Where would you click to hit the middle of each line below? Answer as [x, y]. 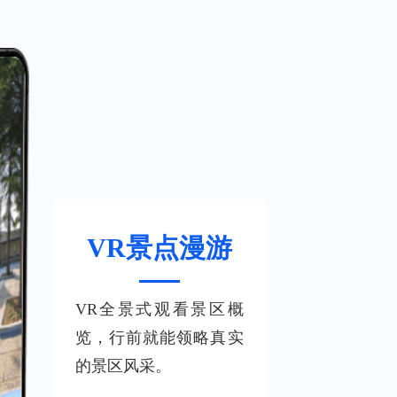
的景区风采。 [123, 366]
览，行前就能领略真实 [159, 338]
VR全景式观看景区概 [159, 309]
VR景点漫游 [159, 248]
